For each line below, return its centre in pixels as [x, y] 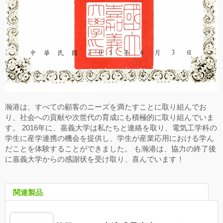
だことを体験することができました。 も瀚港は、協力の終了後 [111, 148]
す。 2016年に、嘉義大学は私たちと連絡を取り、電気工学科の [111, 127]
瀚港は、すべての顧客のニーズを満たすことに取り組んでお [106, 107]
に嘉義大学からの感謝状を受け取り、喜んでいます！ [95, 159]
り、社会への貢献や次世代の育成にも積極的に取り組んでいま [110, 117]
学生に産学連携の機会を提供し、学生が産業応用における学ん [110, 138]
